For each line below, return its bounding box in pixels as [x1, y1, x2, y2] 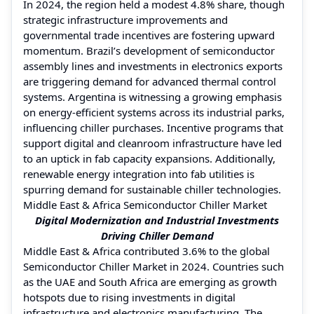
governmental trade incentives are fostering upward [23, 27, 275, 42]
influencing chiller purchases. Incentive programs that [23, 120, 283, 135]
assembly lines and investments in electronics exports [23, 58, 282, 73]
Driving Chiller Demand [100, 228, 214, 243]
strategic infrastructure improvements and [23, 12, 228, 27]
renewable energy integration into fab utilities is [23, 166, 254, 181]
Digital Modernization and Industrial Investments [35, 212, 279, 227]
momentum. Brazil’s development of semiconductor [23, 43, 275, 57]
